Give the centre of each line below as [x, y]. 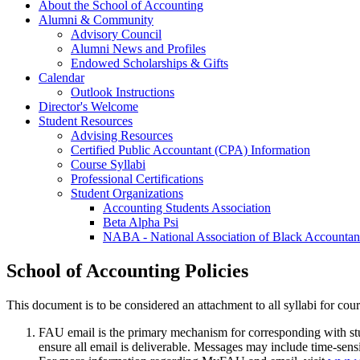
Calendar [61, 77]
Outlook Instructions [123, 92]
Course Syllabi [108, 164]
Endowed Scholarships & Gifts [149, 63]
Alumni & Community [96, 19]
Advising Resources [122, 135]
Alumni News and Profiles [138, 48]
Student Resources [86, 121]
